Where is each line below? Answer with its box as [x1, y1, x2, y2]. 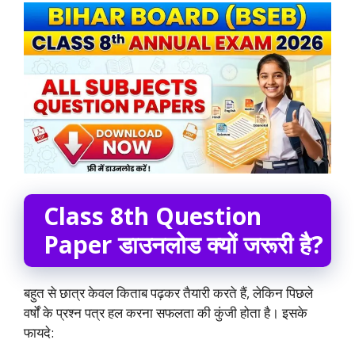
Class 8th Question [44, 199, 261, 232]
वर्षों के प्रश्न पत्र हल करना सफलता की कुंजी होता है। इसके [24, 303, 307, 322]
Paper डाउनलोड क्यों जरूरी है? [44, 227, 323, 261]
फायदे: [24, 323, 54, 342]
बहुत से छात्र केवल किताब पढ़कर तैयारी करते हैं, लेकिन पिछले [24, 283, 313, 302]
